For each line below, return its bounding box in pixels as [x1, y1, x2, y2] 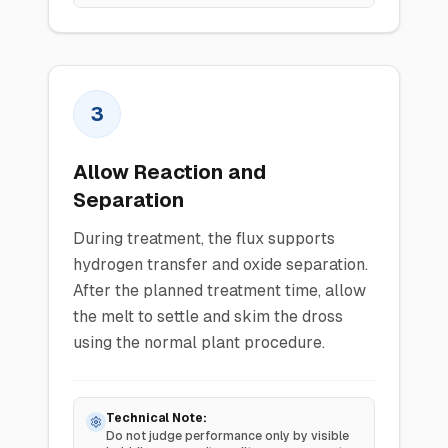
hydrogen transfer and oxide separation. [73, 255, 368, 274]
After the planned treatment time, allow [73, 281, 366, 300]
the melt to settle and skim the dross [73, 307, 343, 326]
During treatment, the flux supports [73, 229, 335, 248]
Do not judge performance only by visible [106, 429, 349, 443]
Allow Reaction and [73, 161, 266, 183]
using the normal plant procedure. [73, 333, 325, 352]
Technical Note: [106, 411, 207, 425]
